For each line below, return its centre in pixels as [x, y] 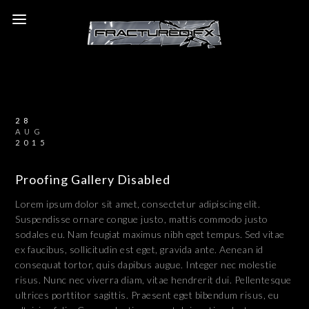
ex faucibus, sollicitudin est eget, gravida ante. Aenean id [139, 249]
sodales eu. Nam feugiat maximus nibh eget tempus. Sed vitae [150, 234]
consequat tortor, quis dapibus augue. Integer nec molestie [146, 265]
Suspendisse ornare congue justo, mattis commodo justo [142, 219]
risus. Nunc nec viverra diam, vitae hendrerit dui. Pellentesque [153, 280]
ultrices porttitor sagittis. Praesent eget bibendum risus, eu [147, 295]
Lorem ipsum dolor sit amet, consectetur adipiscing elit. [138, 204]
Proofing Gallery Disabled [93, 179]
